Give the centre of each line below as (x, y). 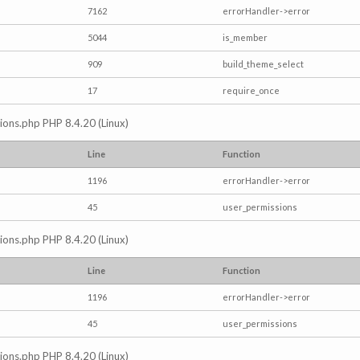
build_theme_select (263, 64)
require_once (251, 90)
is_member (245, 37)
